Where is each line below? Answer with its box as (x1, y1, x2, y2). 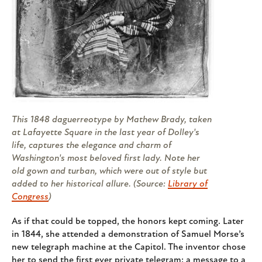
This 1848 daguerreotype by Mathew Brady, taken (12, 115, 212, 125)
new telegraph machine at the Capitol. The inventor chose (12, 242, 246, 252)
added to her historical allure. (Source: (12, 179, 168, 189)
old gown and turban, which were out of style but (12, 166, 207, 176)
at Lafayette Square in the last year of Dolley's (12, 127, 199, 137)
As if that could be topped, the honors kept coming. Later (12, 216, 244, 226)
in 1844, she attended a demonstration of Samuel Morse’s (12, 229, 244, 239)
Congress (12, 192, 49, 202)
